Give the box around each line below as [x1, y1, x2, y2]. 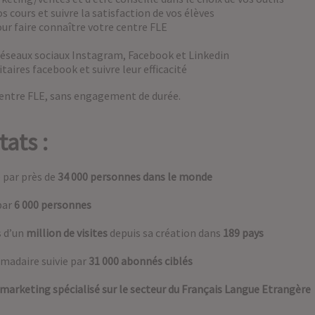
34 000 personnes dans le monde [56, 169, 212, 184]
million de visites [26, 226, 108, 240]
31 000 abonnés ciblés [89, 254, 193, 269]
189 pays [223, 226, 264, 240]
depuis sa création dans [108, 226, 223, 240]
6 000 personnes [14, 198, 94, 212]
